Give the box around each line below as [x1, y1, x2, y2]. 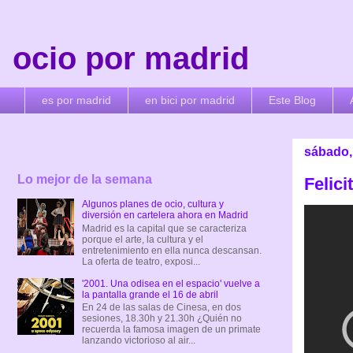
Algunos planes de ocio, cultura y [81, 199, 224, 210]
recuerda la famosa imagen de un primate [81, 324, 261, 336]
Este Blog [269, 94, 316, 107]
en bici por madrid [145, 94, 235, 107]
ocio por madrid [13, 41, 249, 76]
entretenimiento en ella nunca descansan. [81, 244, 262, 256]
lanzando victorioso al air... [81, 335, 195, 347]
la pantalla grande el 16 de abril [81, 288, 218, 300]
